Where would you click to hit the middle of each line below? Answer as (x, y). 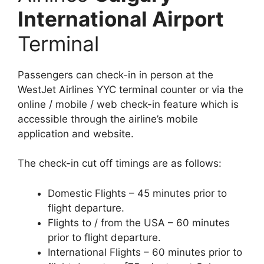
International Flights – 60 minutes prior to (145, 252)
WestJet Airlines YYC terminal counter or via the (131, 89)
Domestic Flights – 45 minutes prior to (137, 193)
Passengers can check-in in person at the (115, 75)
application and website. (76, 133)
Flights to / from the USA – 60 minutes (139, 222)
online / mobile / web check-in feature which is (128, 104)
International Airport (121, 19)
